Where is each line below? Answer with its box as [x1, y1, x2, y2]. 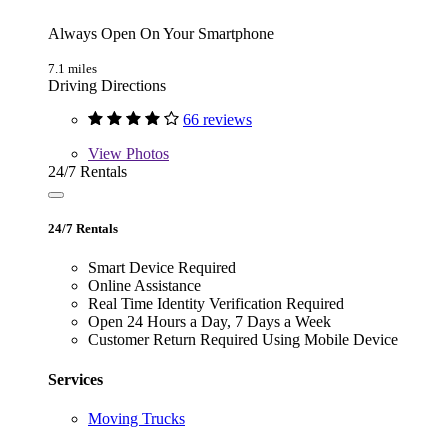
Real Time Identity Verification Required [88, 295, 344, 313]
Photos [122, 145, 169, 163]
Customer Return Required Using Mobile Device [88, 331, 398, 349]
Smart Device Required [88, 259, 236, 277]
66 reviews [183, 111, 252, 129]
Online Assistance [88, 277, 201, 295]
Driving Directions [48, 77, 166, 95]
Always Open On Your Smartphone [48, 25, 274, 43]
